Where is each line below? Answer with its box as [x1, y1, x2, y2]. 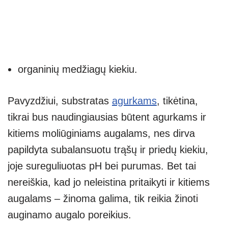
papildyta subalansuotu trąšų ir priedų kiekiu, [8, 144, 208, 156]
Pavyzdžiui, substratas [8, 95, 112, 107]
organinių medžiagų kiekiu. [18, 64, 137, 75]
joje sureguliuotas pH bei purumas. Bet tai [8, 160, 196, 172]
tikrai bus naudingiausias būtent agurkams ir [8, 111, 206, 123]
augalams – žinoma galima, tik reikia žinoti [8, 193, 198, 205]
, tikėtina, [157, 95, 198, 107]
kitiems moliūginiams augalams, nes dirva [8, 128, 195, 139]
